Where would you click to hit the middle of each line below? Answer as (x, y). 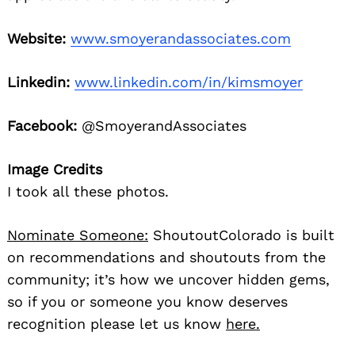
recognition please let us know (116, 324)
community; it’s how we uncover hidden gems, (168, 280)
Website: (36, 39)
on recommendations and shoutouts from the (166, 258)
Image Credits (55, 170)
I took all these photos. (88, 192)
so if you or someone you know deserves (147, 302)
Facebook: (42, 126)
